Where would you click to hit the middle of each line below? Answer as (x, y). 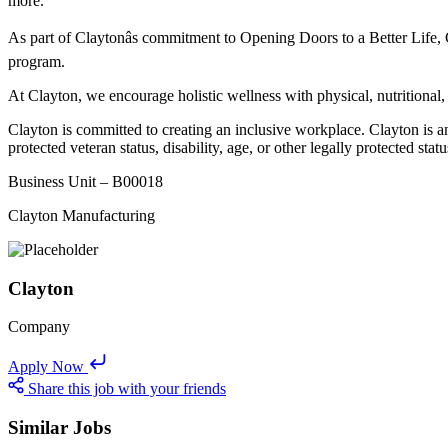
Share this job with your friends (127, 389)
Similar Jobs (59, 427)
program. (36, 61)
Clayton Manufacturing (81, 215)
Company (39, 327)
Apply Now (46, 367)
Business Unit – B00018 (85, 181)
